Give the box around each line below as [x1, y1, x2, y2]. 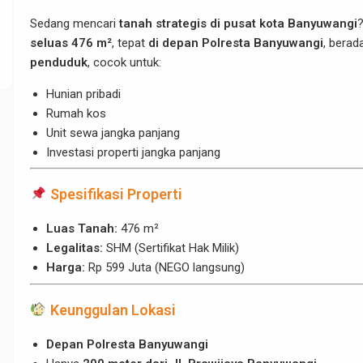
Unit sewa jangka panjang [46, 125, 180, 140]
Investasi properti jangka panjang [46, 144, 220, 160]
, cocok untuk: [88, 54, 161, 70]
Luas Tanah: [46, 221, 117, 237]
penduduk [30, 54, 88, 70]
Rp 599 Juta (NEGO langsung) [85, 260, 245, 275]
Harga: [46, 260, 85, 275]
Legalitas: [46, 241, 103, 256]
